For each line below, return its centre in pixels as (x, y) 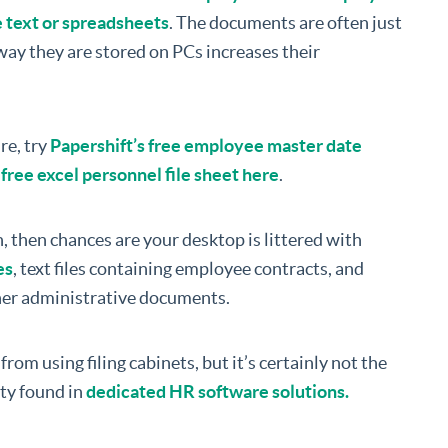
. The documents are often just (285, 23)
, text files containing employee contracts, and (188, 269)
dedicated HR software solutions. (217, 392)
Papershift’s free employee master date (206, 146)
